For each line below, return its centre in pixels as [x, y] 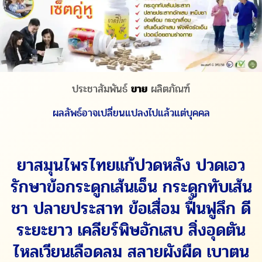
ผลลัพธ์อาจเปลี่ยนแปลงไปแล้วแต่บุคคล [131, 113]
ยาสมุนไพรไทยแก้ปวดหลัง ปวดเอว [131, 165]
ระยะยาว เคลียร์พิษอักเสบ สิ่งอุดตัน [131, 230]
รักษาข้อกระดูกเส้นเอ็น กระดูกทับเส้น [131, 187]
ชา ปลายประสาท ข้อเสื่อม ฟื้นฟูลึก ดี [131, 208]
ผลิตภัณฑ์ [169, 89]
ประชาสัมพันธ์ [101, 89]
